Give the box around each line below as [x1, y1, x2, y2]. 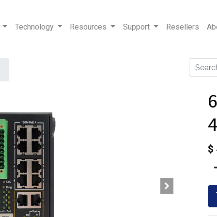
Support [123, 22, 150, 31]
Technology [15, 22, 54, 31]
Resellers [166, 22, 199, 31]
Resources [70, 22, 107, 31]
